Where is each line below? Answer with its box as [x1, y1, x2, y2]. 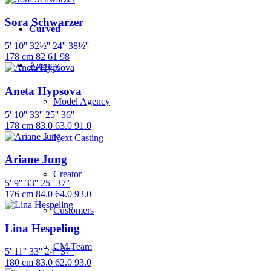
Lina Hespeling [5, 221, 80, 235]
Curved [29, 23, 60, 34]
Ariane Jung [5, 153, 67, 166]
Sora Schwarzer [5, 16, 83, 29]
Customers [53, 204, 94, 215]
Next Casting [53, 132, 103, 143]
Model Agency [53, 96, 110, 106]
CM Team [53, 241, 92, 252]
